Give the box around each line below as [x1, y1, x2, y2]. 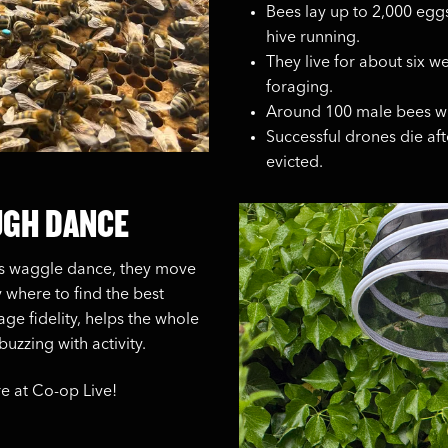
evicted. [265, 155, 323, 172]
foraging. [265, 80, 333, 97]
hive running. [265, 30, 360, 47]
